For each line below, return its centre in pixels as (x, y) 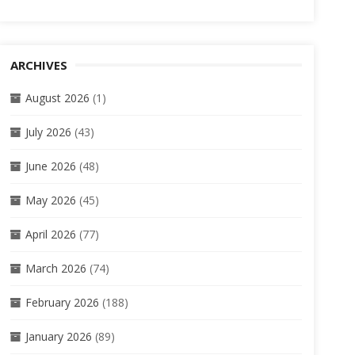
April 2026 (50, 234)
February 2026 (62, 302)
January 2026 (58, 336)
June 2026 (50, 166)
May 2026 (50, 200)
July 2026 (48, 132)
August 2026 (57, 98)
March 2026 (55, 268)
